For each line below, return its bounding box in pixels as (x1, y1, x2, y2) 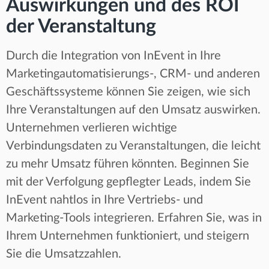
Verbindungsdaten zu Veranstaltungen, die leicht (6, 139, 261, 152)
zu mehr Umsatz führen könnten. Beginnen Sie (6, 157, 249, 170)
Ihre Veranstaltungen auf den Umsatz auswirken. (6, 103, 261, 116)
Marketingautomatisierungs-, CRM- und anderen (6, 67, 260, 80)
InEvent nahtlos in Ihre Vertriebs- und (6, 193, 203, 206)
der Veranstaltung (6, 16, 156, 36)
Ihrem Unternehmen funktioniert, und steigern (6, 229, 249, 242)
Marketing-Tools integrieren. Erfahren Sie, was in (6, 211, 262, 224)
